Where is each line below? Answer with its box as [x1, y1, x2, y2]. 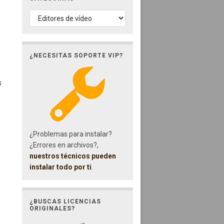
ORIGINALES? [29, 204, 75, 212]
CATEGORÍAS [28, 9, 78, 19]
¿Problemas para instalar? [29, 129, 112, 138]
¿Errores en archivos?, [29, 140, 98, 149]
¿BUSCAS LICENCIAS [29, 197, 101, 205]
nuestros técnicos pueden [29, 151, 116, 160]
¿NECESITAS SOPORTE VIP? [29, 51, 123, 59]
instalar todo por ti [29, 162, 91, 171]
